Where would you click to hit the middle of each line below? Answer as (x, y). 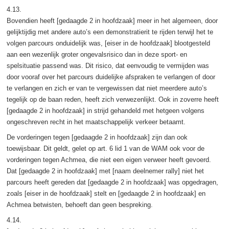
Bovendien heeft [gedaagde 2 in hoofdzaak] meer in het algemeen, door (112, 20)
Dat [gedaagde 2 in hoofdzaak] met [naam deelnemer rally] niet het (105, 171)
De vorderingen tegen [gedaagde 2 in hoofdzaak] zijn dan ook (97, 137)
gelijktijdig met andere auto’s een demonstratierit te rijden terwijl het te (110, 32)
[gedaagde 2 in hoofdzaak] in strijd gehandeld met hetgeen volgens (105, 110)
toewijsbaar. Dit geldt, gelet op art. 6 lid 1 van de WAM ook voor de (105, 148)
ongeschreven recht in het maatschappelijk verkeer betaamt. (96, 122)
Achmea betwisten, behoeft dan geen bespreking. (79, 204)
